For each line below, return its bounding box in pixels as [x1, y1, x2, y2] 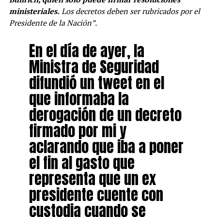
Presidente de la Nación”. [9, 17, 97, 28]
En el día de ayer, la [29, 39, 144, 62]
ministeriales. [9, 5, 60, 16]
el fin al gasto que [29, 151, 135, 174]
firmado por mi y [29, 119, 126, 142]
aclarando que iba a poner [29, 135, 184, 158]
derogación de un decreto [29, 103, 182, 126]
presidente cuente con [29, 183, 163, 206]
